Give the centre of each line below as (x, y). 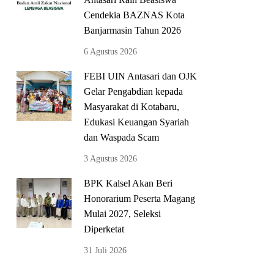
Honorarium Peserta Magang (139, 198)
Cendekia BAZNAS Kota (134, 15)
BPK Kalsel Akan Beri (128, 183)
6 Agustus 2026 (110, 51)
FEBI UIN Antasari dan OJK (140, 76)
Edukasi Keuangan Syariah (136, 122)
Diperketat (104, 229)
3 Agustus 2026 (110, 158)
